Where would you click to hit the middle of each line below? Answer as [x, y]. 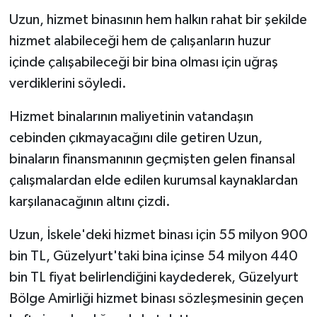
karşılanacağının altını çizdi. [90, 202]
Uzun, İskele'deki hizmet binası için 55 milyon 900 [158, 235]
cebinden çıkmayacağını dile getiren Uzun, [136, 138]
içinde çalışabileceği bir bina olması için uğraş [143, 63]
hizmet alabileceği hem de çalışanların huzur [140, 41]
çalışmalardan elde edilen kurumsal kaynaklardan [153, 181]
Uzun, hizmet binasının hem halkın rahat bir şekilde [158, 20]
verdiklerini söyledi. [68, 84]
